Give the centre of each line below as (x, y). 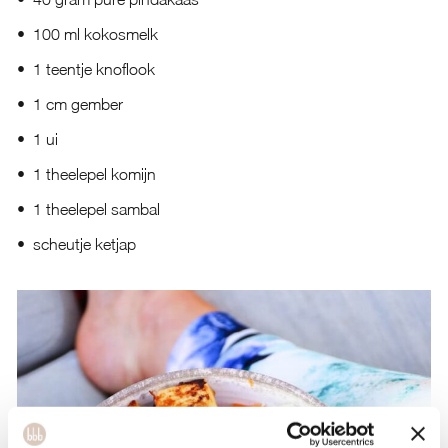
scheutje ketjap (84, 244)
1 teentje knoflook (93, 69)
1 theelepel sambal (96, 209)
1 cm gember (77, 104)
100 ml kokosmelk (95, 34)
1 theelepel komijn (94, 174)
